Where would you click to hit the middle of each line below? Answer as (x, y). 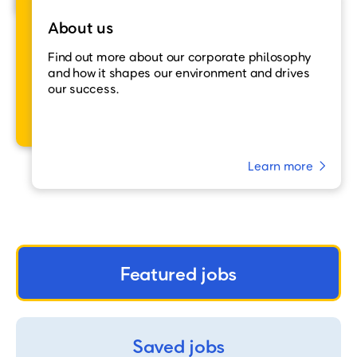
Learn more (280, 166)
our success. (83, 88)
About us (80, 27)
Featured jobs (178, 273)
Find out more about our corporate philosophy (179, 57)
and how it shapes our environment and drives (179, 73)
